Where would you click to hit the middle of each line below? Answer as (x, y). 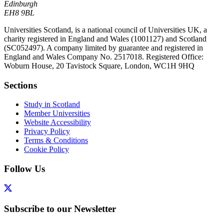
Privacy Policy (47, 131)
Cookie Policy (46, 149)
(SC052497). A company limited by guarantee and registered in (103, 47)
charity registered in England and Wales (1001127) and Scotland (105, 38)
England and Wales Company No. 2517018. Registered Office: (104, 56)
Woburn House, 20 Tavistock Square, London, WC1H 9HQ (99, 65)
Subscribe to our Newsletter (60, 208)
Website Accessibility (57, 122)
